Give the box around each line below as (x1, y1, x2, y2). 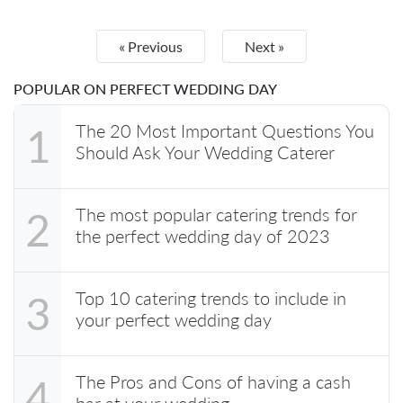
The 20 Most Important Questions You (76, 119, 374, 141)
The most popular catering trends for (76, 202, 357, 225)
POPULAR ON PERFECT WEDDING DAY (13, 79, 277, 97)
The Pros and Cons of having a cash (76, 370, 351, 392)
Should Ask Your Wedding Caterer (76, 140, 335, 163)
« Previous (119, 37, 183, 55)
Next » (245, 37, 284, 55)
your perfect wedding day (76, 308, 272, 330)
